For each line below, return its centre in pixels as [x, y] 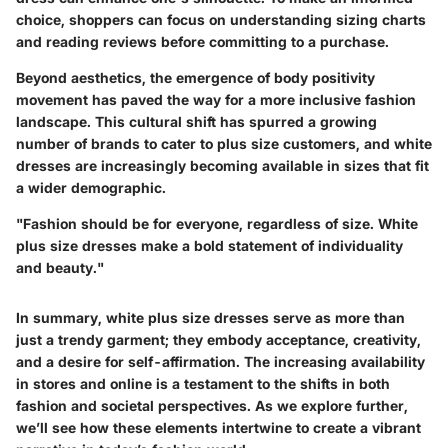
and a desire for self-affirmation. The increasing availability [220, 361]
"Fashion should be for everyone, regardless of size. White [217, 223]
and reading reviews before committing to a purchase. [202, 41]
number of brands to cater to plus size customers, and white [224, 143]
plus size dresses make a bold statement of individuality [209, 245]
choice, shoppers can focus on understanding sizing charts [221, 19]
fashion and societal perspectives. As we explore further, [212, 405]
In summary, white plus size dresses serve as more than [210, 317]
